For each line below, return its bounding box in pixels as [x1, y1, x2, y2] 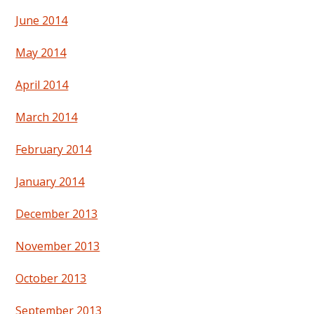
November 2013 [15, 238, 100, 254]
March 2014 [15, 109, 78, 125]
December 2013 [15, 206, 98, 222]
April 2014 [15, 77, 69, 93]
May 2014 [15, 45, 67, 61]
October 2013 [15, 271, 87, 287]
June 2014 [15, 13, 68, 29]
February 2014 [15, 142, 92, 158]
